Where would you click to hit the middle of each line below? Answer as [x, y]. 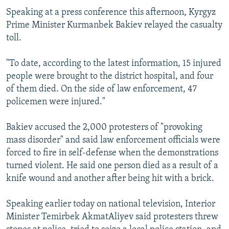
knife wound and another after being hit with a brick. [110, 178]
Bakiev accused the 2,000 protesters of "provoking [104, 127]
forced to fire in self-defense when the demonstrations [112, 153]
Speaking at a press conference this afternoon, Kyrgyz [111, 12]
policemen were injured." [56, 102]
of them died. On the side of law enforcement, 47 [101, 89]
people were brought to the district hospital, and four [110, 76]
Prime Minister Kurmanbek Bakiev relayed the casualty [114, 25]
